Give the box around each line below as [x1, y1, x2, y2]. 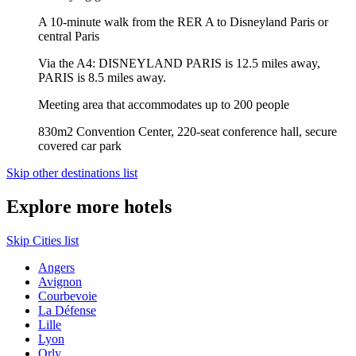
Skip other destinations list [6, 165, 137, 180]
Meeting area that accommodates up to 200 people [38, 97, 289, 111]
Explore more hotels [6, 195, 172, 217]
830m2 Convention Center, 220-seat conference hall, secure [38, 124, 337, 138]
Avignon [38, 274, 82, 288]
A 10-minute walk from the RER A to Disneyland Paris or [38, 14, 328, 29]
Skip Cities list [6, 233, 79, 247]
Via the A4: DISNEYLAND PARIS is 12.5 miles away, [38, 56, 320, 70]
